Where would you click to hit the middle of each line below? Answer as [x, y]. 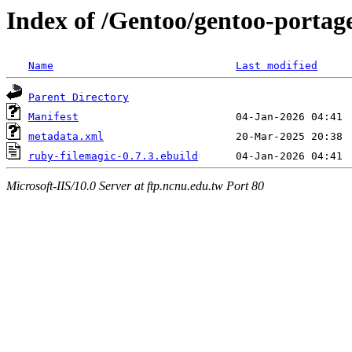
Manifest [53, 117]
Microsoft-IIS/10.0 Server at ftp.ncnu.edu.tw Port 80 [135, 185]
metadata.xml [66, 137]
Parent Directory [79, 97]
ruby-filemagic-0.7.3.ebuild [113, 156]
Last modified [277, 66]
